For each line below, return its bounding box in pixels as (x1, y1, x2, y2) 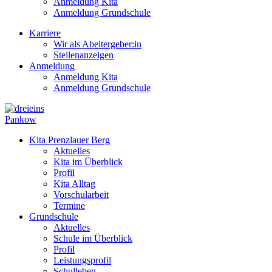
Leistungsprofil (53, 255, 111, 265)
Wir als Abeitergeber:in (53, 39, 141, 49)
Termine (53, 200, 85, 211)
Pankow (5, 114, 36, 124)
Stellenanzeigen (53, 50, 114, 60)
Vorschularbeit (53, 189, 109, 200)
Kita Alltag (53, 178, 95, 189)
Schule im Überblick (53, 233, 132, 243)
